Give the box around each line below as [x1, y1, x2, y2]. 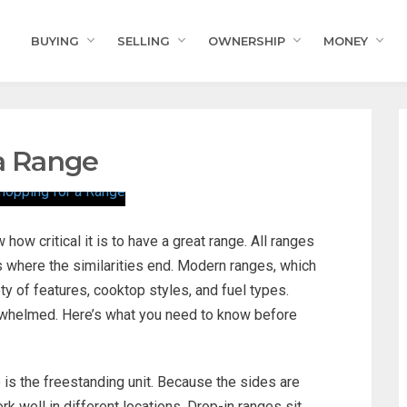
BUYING [31, 34, 79, 48]
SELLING [117, 34, 170, 48]
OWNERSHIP [208, 34, 285, 48]
